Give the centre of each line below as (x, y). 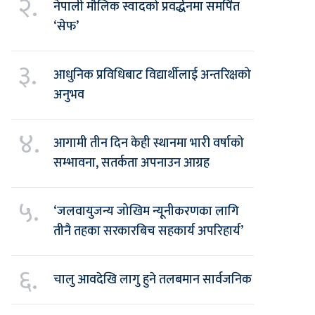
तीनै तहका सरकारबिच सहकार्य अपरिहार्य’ (149, 231)
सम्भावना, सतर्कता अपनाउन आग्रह (132, 163)
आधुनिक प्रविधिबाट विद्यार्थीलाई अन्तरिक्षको (153, 75)
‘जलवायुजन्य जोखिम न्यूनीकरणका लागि (147, 211)
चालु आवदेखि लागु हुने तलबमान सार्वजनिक (153, 279)
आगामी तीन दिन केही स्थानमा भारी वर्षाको (149, 143)
